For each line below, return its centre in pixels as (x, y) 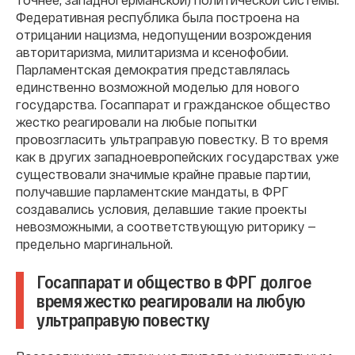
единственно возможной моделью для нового (158, 87)
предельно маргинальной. (94, 244)
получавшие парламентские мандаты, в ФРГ (152, 191)
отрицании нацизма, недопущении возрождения (164, 34)
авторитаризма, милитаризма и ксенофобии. (152, 52)
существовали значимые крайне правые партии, (163, 174)
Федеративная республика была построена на (158, 17)
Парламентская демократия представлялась (153, 69)
